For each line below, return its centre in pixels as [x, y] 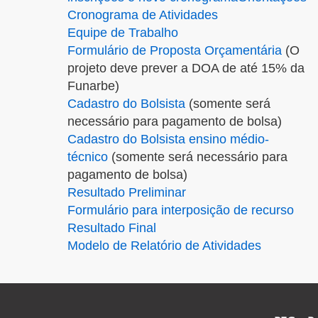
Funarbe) [93, 86]
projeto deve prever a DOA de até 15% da [186, 68]
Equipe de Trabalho [123, 33]
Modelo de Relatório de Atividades [164, 246]
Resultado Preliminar [127, 192]
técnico [88, 157]
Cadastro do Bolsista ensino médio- [168, 139]
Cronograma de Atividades [143, 15]
